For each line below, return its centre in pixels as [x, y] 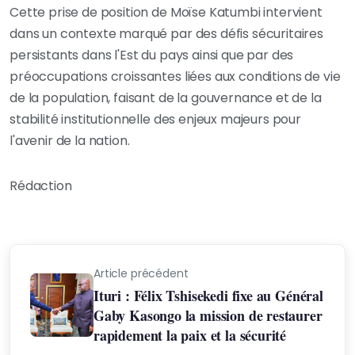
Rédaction [42, 186]
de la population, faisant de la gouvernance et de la [166, 98]
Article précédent [141, 274]
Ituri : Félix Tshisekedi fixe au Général [208, 296]
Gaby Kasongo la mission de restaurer [208, 316]
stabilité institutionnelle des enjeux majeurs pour [155, 120]
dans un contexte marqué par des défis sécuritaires [166, 34]
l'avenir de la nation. [70, 141]
